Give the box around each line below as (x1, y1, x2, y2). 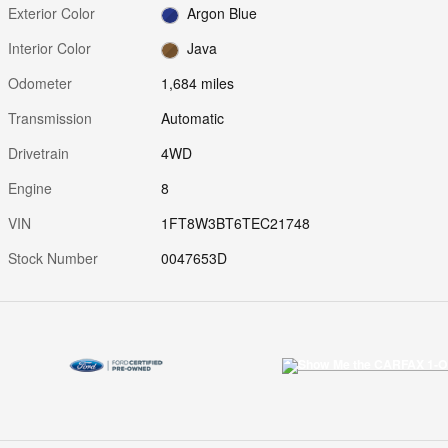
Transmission (8, 108, 92, 129)
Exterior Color (8, 3, 95, 24)
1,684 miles (161, 73, 235, 94)
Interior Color (8, 38, 91, 59)
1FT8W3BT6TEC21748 (161, 213, 311, 234)
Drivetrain (8, 143, 69, 164)
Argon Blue (186, 3, 257, 24)
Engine (8, 178, 52, 199)
